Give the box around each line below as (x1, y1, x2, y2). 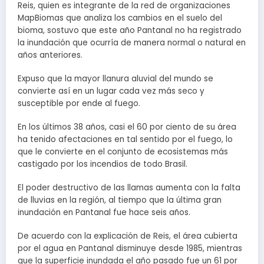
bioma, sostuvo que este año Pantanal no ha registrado (18, 24, 242, 36)
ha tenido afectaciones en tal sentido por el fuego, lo (18, 134, 233, 146)
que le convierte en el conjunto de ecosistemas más (18, 146, 228, 158)
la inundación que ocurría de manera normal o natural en (18, 37, 246, 48)
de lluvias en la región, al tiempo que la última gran (18, 194, 222, 206)
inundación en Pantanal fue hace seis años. (18, 207, 190, 219)
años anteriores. (18, 49, 82, 61)
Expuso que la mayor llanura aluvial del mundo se (18, 72, 213, 84)
